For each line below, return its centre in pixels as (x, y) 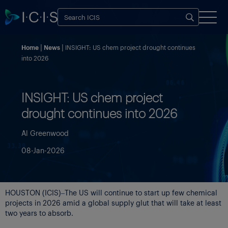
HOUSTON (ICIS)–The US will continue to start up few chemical (111, 192)
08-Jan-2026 (43, 150)
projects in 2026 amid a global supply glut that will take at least (113, 202)
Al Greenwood (45, 133)
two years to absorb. (39, 212)
